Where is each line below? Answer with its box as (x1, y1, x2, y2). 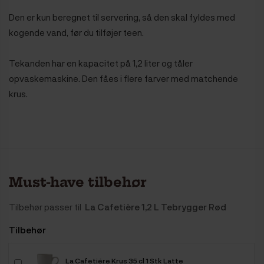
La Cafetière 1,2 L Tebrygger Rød (85, 201, 226, 213)
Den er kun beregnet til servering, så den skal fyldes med (9, 11, 235, 24)
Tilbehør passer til (9, 201, 85, 213)
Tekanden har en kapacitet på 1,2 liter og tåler (9, 57, 193, 70)
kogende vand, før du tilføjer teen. (9, 27, 144, 39)
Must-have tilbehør (9, 174, 147, 191)
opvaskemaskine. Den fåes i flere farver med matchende (9, 72, 238, 85)
